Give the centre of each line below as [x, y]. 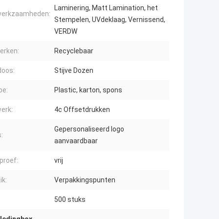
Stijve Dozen [74, 71]
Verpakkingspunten [85, 180]
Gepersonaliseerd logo [89, 129]
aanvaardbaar [76, 141]
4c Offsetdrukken [82, 110]
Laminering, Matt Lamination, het [106, 8]
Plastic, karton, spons [88, 90]
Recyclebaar [74, 51]
